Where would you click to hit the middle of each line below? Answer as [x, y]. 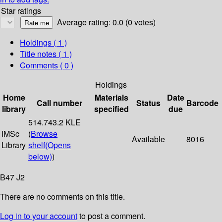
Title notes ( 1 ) [46, 54]
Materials [111, 98]
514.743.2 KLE [55, 122]
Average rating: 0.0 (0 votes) [106, 22]
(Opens [58, 145]
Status [148, 103]
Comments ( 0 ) [47, 65]
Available [148, 139]
